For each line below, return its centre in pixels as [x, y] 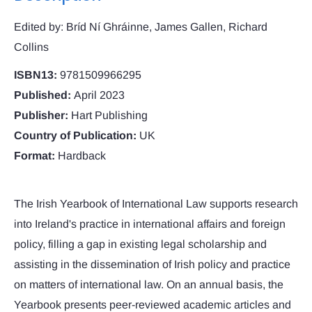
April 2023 [99, 95]
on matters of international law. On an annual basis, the [149, 285]
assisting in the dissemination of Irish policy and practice [152, 265]
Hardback [82, 156]
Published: [42, 95]
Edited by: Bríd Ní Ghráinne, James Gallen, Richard [141, 27]
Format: [34, 156]
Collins [31, 47]
